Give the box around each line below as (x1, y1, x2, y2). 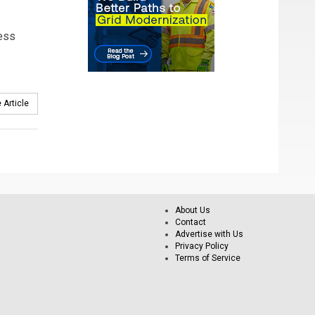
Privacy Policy (175, 240, 229, 251)
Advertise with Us (175, 229, 243, 239)
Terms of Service (175, 252, 240, 263)
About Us (175, 205, 210, 215)
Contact (175, 217, 206, 227)
